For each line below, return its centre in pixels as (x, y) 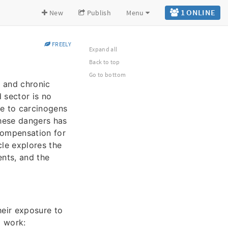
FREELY (61, 44)
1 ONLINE (197, 12)
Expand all (103, 49)
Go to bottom (108, 75)
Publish (98, 13)
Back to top (105, 62)
